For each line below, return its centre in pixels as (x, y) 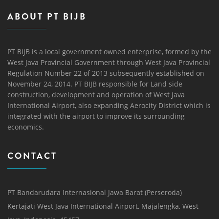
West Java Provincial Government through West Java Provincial (109, 63)
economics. (26, 127)
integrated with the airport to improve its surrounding (96, 116)
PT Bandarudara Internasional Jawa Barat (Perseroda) (95, 193)
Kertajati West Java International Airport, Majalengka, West (103, 206)
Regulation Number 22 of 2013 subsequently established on (106, 73)
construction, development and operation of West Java (96, 95)
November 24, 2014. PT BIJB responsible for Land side (95, 84)
